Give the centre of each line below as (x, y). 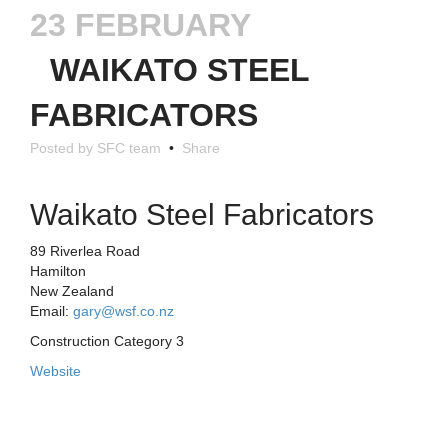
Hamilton (58, 270)
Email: (51, 310)
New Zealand (72, 290)
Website (55, 370)
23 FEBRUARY (140, 24)
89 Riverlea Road (85, 250)
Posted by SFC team (97, 147)
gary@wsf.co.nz (123, 310)
